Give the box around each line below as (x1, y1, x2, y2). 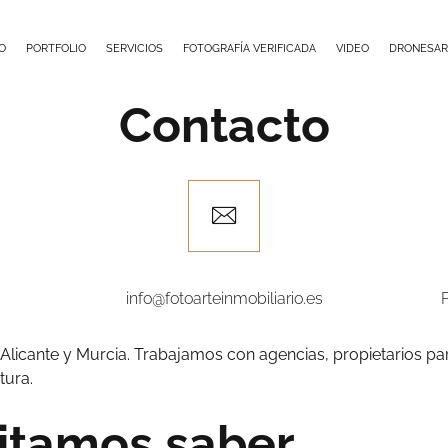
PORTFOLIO (26, 42, 86, 54)
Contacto (118, 97, 330, 153)
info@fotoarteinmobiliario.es (125, 289, 323, 308)
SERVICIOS (106, 42, 163, 54)
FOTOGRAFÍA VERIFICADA (183, 42, 316, 54)
